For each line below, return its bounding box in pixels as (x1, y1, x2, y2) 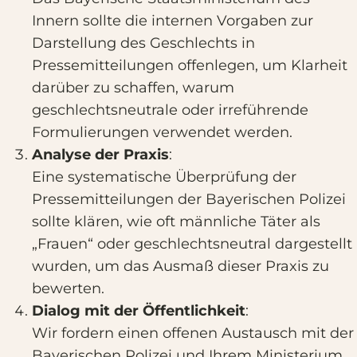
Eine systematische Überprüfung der (32, 168, 296, 186)
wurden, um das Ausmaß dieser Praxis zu (32, 257, 329, 275)
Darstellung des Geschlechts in (32, 34, 255, 52)
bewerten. (32, 280, 104, 297)
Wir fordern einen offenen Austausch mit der (32, 324, 354, 342)
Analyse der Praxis (32, 146, 169, 163)
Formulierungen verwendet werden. (32, 124, 292, 141)
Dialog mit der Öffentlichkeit (32, 302, 245, 320)
